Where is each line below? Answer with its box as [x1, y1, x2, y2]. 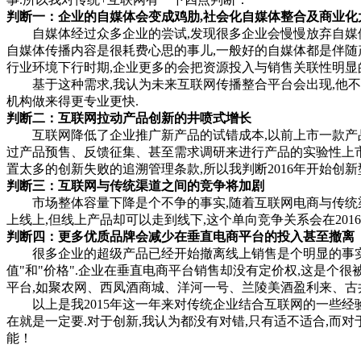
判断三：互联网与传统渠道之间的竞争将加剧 [6, 178, 264, 193]
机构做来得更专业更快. [6, 93, 139, 108]
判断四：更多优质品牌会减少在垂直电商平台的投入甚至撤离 [6, 229, 355, 243]
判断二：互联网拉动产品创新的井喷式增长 [6, 110, 251, 125]
